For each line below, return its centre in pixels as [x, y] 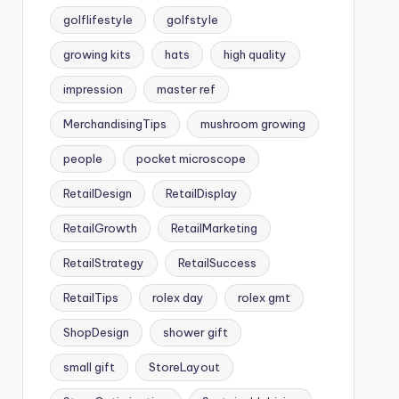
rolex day [178, 297]
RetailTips [90, 297]
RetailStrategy [103, 263]
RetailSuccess [217, 263]
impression [93, 89]
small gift [89, 367]
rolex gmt [264, 297]
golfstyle [192, 20]
